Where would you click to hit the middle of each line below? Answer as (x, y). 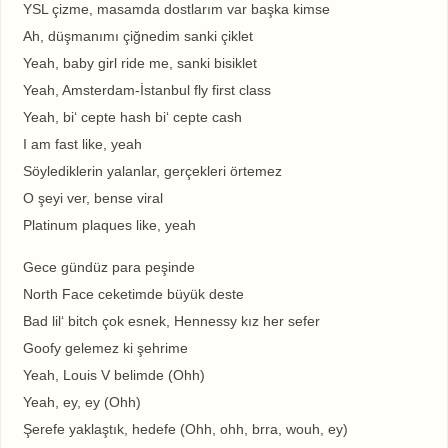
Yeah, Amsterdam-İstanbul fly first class (146, 90)
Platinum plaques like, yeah (109, 225)
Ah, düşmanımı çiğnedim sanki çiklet (137, 36)
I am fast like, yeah (82, 144)
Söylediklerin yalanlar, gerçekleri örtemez (152, 171)
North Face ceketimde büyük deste (133, 293)
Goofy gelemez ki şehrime (105, 347)
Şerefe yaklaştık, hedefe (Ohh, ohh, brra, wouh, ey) (185, 428)
